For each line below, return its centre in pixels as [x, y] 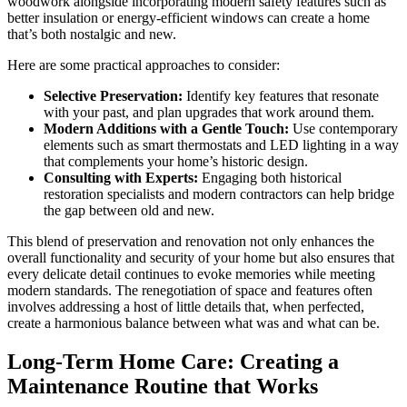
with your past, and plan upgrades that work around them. [209, 113]
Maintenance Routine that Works [163, 387]
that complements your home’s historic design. [176, 162]
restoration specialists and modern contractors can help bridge [219, 194]
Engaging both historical [270, 178]
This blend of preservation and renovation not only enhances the [191, 242]
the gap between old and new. [129, 211]
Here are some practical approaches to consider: [144, 65]
